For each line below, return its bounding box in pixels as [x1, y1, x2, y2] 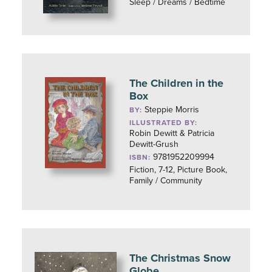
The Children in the [129, 76, 224, 90]
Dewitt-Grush [129, 139, 179, 149]
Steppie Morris [144, 104, 200, 115]
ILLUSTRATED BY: [129, 118, 198, 127]
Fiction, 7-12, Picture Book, [129, 165, 228, 175]
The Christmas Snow [129, 251, 231, 265]
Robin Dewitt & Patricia [129, 128, 215, 138]
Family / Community [129, 175, 203, 186]
